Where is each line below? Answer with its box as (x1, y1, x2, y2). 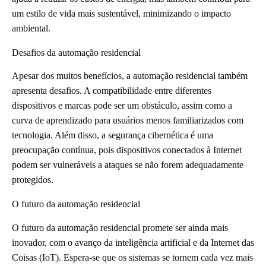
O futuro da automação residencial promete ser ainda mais (12, 223, 228, 233)
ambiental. (12, 23, 50, 33)
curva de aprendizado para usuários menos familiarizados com (12, 115, 243, 126)
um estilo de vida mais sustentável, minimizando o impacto (12, 8, 231, 18)
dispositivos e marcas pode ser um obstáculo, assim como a (12, 100, 232, 111)
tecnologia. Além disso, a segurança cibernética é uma (12, 130, 213, 141)
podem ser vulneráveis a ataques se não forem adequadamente (12, 160, 243, 170)
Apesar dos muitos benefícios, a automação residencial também (12, 71, 248, 81)
